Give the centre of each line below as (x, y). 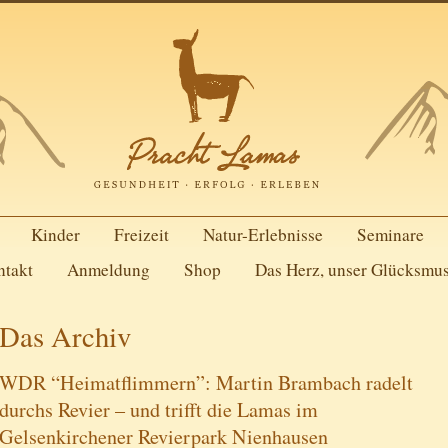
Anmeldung (108, 269)
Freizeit (141, 234)
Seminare (390, 234)
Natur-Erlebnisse (262, 234)
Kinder (55, 234)
